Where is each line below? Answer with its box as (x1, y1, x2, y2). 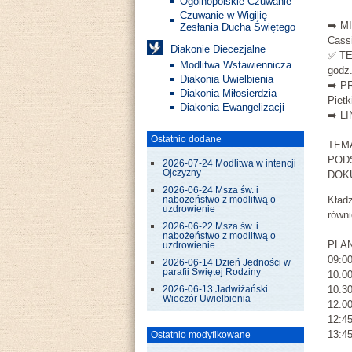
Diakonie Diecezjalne (170, 43, 266, 55)
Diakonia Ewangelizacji (180, 101, 284, 113)
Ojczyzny (163, 168, 201, 178)
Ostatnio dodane (151, 134, 222, 145)
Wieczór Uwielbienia (163, 294, 251, 303)
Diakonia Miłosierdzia (180, 87, 277, 99)
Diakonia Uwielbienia (180, 73, 273, 85)
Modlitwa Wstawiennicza (180, 59, 291, 71)
